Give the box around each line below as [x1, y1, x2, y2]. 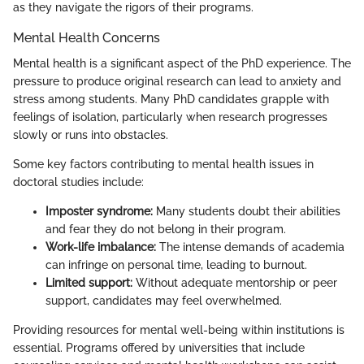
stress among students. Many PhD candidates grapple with [13, 93, 329, 106]
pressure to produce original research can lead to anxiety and [13, 75, 341, 88]
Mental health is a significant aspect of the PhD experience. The [13, 57, 351, 70]
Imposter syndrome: [45, 205, 153, 218]
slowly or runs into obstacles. [13, 128, 168, 141]
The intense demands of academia [156, 240, 344, 253]
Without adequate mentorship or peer [132, 276, 337, 289]
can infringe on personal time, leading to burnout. [45, 258, 307, 271]
